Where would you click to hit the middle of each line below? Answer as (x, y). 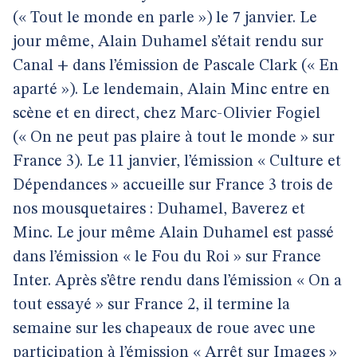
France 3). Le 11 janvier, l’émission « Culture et (177, 162)
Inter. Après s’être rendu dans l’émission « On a (177, 281)
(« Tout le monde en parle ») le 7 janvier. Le (165, 18)
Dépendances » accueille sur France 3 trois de (173, 186)
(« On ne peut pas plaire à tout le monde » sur (174, 138)
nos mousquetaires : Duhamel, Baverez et (159, 210)
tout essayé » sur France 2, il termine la (151, 305)
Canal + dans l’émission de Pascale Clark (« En (176, 66)
